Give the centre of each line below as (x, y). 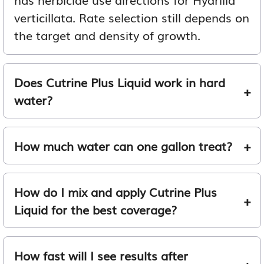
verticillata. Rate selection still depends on (132, 17)
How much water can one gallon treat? (123, 145)
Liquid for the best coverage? (95, 209)
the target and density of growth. (107, 34)
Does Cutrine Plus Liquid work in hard (120, 82)
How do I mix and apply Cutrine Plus (115, 191)
